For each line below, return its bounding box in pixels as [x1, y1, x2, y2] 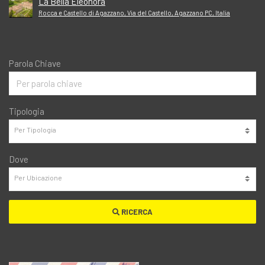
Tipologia [9, 105, 44, 117]
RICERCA [119, 206, 153, 216]
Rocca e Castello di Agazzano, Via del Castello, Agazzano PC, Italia [38, 8, 230, 17]
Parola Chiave [9, 57, 61, 69]
